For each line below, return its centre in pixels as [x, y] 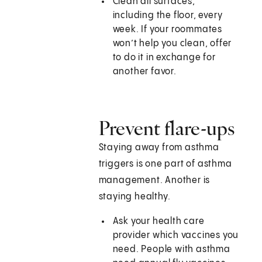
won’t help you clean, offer [172, 44]
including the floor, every [168, 16]
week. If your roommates [168, 30]
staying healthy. [135, 197]
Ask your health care [158, 222]
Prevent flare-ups [167, 128]
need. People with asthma [171, 250]
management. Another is [154, 181]
